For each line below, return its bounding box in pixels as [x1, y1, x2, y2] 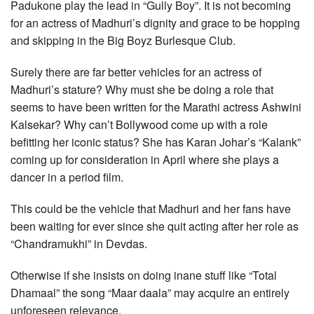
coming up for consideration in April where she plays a [11, 151, 279, 168]
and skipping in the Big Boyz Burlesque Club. [11, 32, 235, 49]
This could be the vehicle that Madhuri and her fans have [11, 200, 291, 217]
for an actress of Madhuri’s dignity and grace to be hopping [11, 15, 300, 32]
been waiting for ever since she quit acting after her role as [11, 218, 299, 235]
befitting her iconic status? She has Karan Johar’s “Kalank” [11, 134, 301, 151]
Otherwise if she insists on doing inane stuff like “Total [11, 267, 277, 284]
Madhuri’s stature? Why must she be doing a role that [11, 81, 273, 98]
